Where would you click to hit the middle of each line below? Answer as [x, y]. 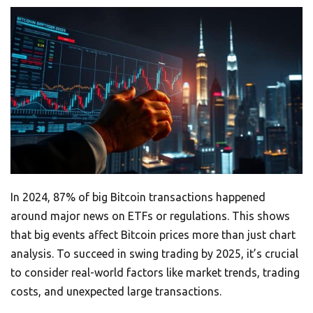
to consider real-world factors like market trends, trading [155, 273]
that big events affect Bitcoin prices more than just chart [153, 235]
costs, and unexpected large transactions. [116, 292]
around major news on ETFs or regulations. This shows [150, 216]
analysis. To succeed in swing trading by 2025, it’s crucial [154, 254]
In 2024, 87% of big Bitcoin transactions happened [138, 197]
